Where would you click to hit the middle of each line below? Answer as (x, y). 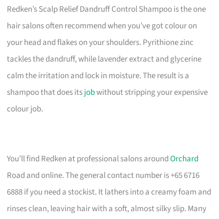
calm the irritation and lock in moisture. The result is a (98, 76)
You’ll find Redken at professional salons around (89, 159)
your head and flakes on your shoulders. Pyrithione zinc (100, 42)
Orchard (185, 159)
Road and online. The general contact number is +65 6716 (103, 175)
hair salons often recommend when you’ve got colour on (102, 26)
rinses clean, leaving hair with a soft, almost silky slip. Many (107, 208)
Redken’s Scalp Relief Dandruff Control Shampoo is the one (107, 9)
